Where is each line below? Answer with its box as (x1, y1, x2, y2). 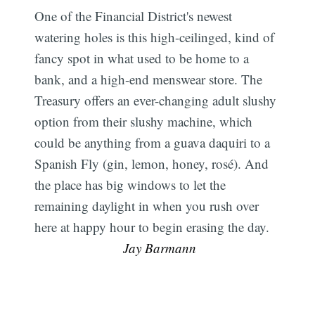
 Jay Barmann (119, 239, 196, 257)
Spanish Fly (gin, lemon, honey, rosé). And (34, 155, 269, 173)
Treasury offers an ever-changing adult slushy (34, 91, 277, 110)
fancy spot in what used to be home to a (34, 49, 250, 67)
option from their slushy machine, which (34, 112, 253, 131)
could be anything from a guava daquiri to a (34, 134, 271, 152)
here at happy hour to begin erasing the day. (34, 218, 270, 236)
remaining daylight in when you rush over (34, 197, 259, 215)
